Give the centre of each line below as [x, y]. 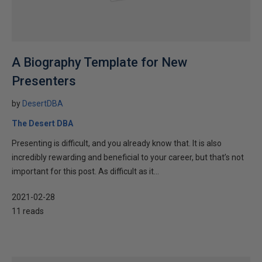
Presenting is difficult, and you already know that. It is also [117, 143]
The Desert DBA [42, 123]
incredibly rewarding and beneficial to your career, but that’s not [128, 157]
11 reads [28, 211]
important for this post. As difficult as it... [85, 171]
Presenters [44, 81]
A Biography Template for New [99, 62]
